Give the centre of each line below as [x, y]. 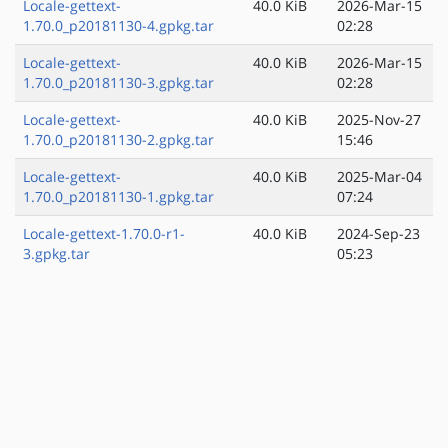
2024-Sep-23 [378, 234]
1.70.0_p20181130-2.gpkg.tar [118, 140]
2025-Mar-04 [379, 177]
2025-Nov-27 [379, 120]
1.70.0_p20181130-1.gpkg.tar [118, 197]
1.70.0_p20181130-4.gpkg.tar [118, 26]
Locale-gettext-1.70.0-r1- [104, 234]
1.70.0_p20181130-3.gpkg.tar [118, 83]
